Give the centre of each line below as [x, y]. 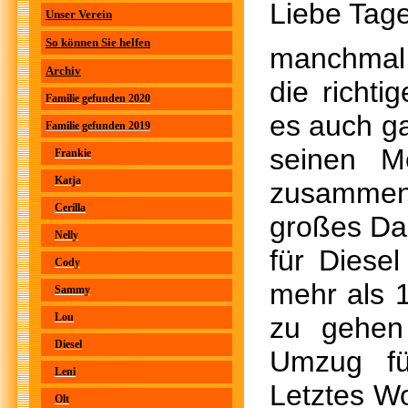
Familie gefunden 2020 [98, 98]
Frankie [73, 153]
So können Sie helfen [98, 42]
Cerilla [70, 208]
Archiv [63, 71]
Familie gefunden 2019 [98, 126]
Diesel [68, 344]
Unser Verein [79, 14]
